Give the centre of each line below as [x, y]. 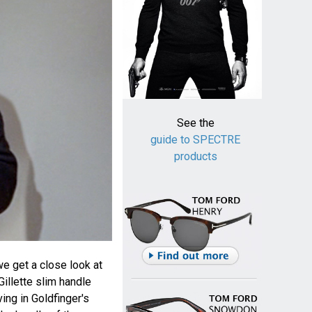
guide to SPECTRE [196, 140]
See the [195, 123]
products [195, 157]
